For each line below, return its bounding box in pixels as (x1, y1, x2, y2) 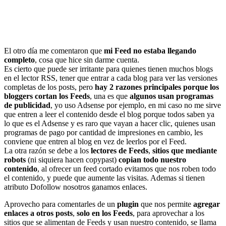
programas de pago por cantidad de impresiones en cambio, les (4, 128, 203, 137)
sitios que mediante (152, 146, 217, 155)
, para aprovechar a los (133, 209, 204, 218)
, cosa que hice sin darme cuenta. (35, 55, 139, 65)
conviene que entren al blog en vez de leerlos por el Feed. (4, 137, 187, 146)
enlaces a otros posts (4, 209, 73, 218)
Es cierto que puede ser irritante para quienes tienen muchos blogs (4, 65, 213, 74)
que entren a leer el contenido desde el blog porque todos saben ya (4, 110, 214, 119)
